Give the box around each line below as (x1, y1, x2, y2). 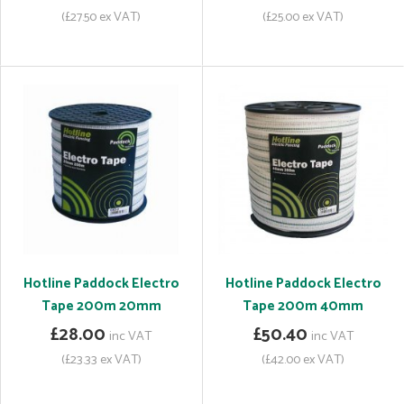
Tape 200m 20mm (41, 295, 161, 317)
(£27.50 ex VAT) (61, 6, 141, 28)
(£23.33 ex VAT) (60, 349, 142, 371)
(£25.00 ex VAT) (262, 6, 344, 28)
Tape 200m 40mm (243, 295, 363, 317)
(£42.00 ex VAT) (262, 349, 344, 371)
